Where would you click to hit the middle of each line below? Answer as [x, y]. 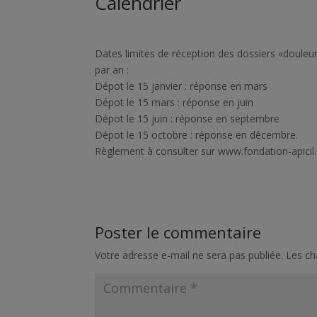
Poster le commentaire [178, 232]
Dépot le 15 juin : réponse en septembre [188, 118]
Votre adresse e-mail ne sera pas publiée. [189, 255]
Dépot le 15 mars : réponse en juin [174, 102]
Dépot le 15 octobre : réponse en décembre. [197, 134]
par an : [112, 69]
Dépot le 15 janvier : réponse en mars [181, 86]
